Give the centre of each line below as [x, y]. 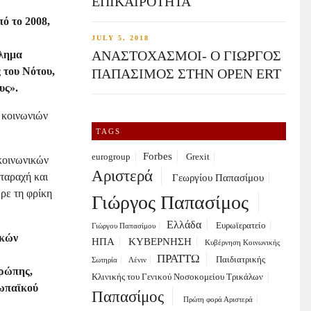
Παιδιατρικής [240, 260]
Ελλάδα [184, 225]
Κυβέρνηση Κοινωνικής [243, 243]
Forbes [157, 157]
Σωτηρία [105, 260]
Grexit [197, 157]
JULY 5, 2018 [121, 38]
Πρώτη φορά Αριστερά [218, 300]
